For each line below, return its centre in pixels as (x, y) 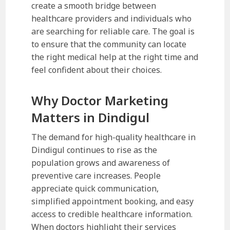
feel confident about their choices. (97, 70)
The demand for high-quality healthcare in (114, 137)
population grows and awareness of (101, 162)
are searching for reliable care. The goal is (113, 31)
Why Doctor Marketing (100, 100)
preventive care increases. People (96, 175)
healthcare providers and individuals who (112, 18)
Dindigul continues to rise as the (94, 150)
